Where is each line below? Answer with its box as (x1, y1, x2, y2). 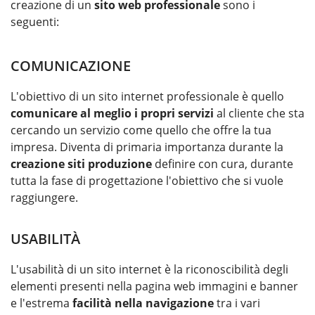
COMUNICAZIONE (11, 56, 131, 75)
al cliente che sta (214, 105, 304, 121)
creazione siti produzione (11, 155, 152, 172)
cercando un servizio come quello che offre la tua (11, 122, 271, 138)
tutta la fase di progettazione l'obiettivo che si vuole (11, 172, 283, 188)
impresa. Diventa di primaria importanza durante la (11, 139, 283, 155)
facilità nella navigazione (72, 295, 214, 311)
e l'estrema (11, 295, 72, 311)
